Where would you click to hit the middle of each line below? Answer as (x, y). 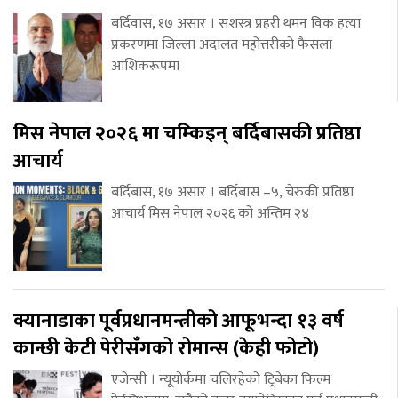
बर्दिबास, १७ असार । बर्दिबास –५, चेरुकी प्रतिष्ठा (232, 193)
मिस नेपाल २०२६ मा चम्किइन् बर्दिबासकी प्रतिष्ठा (187, 134)
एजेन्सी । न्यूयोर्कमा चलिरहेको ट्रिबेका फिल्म (221, 380)
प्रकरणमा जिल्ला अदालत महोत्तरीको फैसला (222, 45)
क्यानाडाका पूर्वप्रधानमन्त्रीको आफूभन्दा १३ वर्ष (179, 322)
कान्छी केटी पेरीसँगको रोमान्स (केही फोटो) (166, 349)
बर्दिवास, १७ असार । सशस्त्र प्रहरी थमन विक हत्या (236, 24)
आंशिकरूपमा (145, 67)
